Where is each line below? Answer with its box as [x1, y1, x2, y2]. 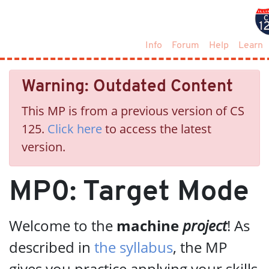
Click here [47, 121, 102, 137]
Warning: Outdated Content [22, 79, 233, 95]
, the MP [173, 237, 227, 257]
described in [9, 237, 94, 257]
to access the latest [102, 121, 211, 137]
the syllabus [94, 237, 173, 257]
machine [116, 216, 183, 235]
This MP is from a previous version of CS [22, 103, 244, 119]
